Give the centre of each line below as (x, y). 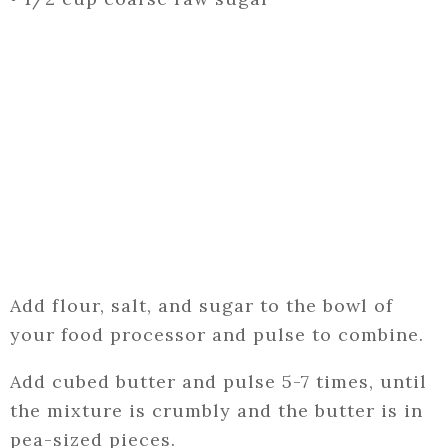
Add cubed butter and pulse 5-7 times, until (218, 382)
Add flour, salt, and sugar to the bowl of (201, 306)
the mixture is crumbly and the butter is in (216, 411)
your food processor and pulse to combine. (217, 335)
